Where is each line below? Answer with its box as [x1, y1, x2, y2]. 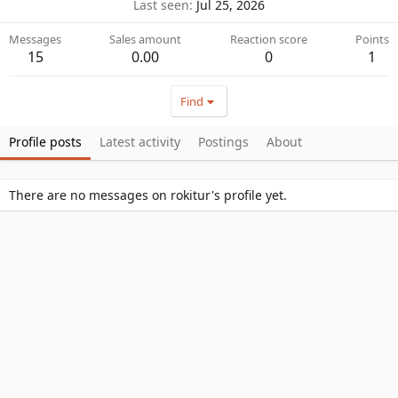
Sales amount [109, 31, 182, 48]
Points [354, 31, 389, 48]
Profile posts [9, 133, 82, 151]
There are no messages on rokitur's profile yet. [9, 187, 287, 204]
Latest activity [99, 133, 180, 151]
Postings [198, 133, 249, 151]
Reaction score [229, 31, 307, 48]
